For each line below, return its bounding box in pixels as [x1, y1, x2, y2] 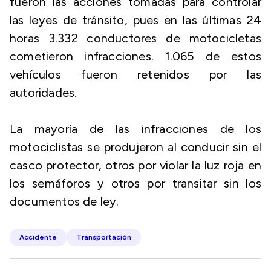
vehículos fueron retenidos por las [10, 67, 261, 82]
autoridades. [10, 85, 77, 100]
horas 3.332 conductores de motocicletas [10, 31, 261, 45]
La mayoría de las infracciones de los [10, 122, 261, 136]
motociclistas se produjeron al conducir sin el [10, 140, 261, 154]
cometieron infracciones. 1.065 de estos [10, 49, 261, 64]
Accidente [19, 233, 57, 241]
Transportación [76, 233, 131, 241]
